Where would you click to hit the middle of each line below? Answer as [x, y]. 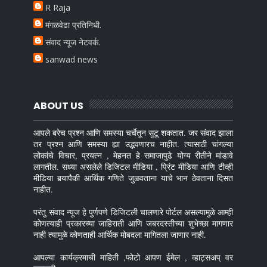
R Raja [58, 8]
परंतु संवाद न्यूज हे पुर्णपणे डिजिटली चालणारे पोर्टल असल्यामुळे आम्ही [133, 212]
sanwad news [72, 60]
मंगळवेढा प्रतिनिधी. [74, 25]
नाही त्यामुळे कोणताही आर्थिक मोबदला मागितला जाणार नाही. [120, 234]
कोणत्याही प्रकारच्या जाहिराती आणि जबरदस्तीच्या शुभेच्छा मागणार [133, 223]
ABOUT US [59, 105]
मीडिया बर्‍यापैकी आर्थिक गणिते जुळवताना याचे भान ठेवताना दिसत [133, 178]
